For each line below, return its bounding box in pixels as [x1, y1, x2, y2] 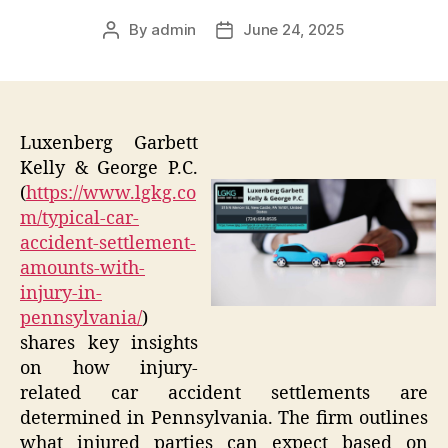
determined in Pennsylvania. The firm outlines [20, 407, 428, 431]
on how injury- [20, 357, 198, 381]
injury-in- [20, 282, 102, 306]
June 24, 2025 [243, 20, 345, 40]
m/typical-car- [20, 207, 139, 231]
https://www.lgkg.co [26, 182, 196, 206]
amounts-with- [20, 257, 145, 281]
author [110, 43, 157, 63]
